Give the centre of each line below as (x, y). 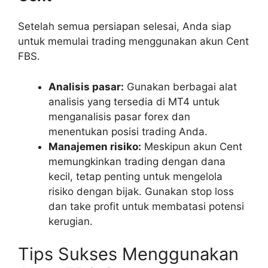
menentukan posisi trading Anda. (128, 131)
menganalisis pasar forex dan (119, 116)
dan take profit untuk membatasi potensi (146, 206)
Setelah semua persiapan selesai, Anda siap (124, 26)
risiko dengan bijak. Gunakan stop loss (141, 191)
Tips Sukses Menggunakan (128, 254)
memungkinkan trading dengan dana (137, 161)
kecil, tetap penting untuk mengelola (135, 176)
